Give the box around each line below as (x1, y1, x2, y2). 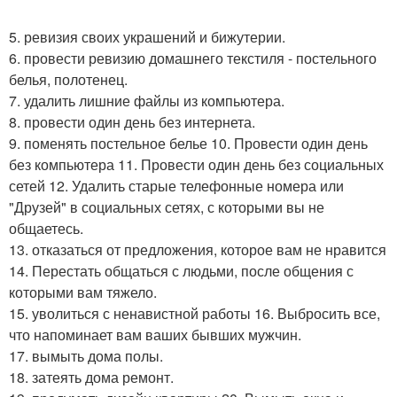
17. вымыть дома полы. (9, 345, 163, 366)
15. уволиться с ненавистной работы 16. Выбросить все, (9, 302, 380, 323)
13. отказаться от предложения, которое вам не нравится (9, 238, 386, 260)
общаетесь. (9, 217, 83, 238)
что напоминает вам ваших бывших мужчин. (9, 323, 301, 345)
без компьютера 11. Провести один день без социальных (9, 153, 384, 175)
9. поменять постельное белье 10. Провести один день (9, 132, 368, 153)
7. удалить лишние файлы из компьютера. (9, 90, 284, 111)
